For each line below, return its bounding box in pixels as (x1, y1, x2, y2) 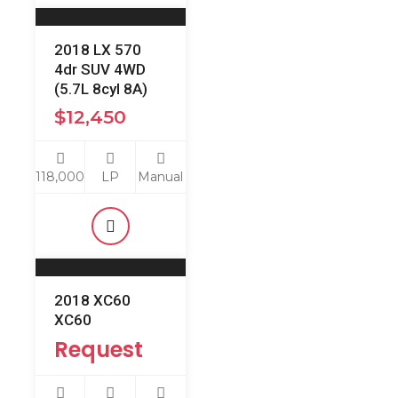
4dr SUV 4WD (54, 60, 146, 78)
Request (54, 335, 143, 364)
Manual (138, 168, 184, 185)
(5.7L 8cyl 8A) (54, 80, 147, 98)
